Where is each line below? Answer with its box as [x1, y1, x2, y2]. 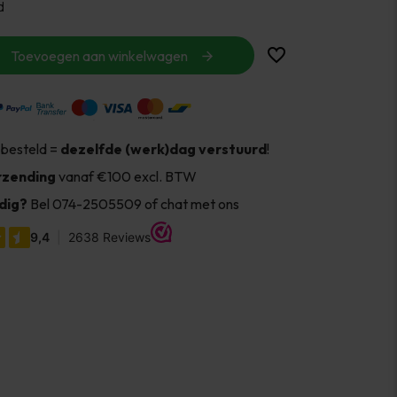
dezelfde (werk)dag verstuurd [59, 139, 267, 158]
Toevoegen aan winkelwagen [10, 46, 188, 65]
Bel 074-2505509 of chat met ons [27, 194, 239, 213]
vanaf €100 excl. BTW [58, 167, 197, 185]
